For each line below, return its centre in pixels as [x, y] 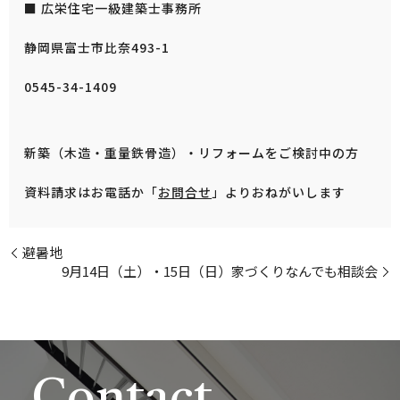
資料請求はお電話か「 [92, 192]
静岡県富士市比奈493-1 [104, 48]
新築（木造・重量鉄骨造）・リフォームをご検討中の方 [194, 153]
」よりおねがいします [279, 192]
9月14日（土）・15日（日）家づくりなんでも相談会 [220, 271]
